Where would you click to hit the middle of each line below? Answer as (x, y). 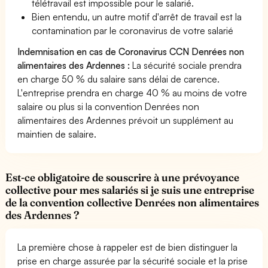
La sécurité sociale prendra (186, 65)
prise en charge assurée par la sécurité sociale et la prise (133, 261)
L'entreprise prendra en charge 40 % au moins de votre (133, 93)
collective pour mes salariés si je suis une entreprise (130, 190)
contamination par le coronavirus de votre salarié (133, 31)
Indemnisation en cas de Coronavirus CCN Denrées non (131, 51)
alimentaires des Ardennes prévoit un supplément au (126, 120)
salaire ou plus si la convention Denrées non (109, 106)
